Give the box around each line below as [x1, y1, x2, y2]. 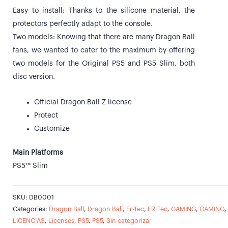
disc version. [13, 73, 55, 80]
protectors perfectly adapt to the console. [13, 20, 153, 27]
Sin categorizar [106, 218, 152, 224]
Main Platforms [13, 149, 63, 157]
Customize [34, 125, 70, 133]
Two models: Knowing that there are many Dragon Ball [13, 33, 195, 41]
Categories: [13, 206, 49, 213]
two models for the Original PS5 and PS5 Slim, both [13, 60, 195, 67]
